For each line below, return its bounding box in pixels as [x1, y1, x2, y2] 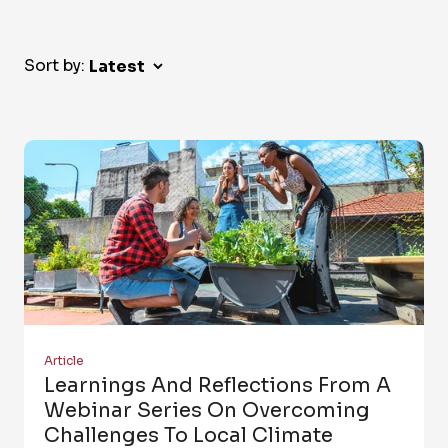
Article [44, 353, 84, 369]
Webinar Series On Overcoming [44, 398, 370, 424]
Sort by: [24, 55, 85, 77]
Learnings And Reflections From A [44, 373, 391, 399]
